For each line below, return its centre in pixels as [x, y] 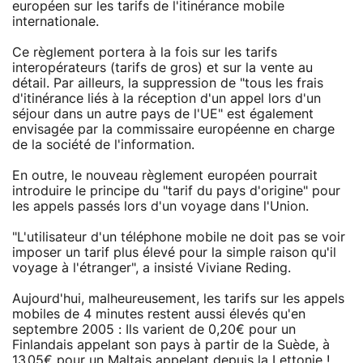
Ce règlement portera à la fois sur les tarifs [145, 52]
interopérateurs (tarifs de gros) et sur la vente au [162, 68]
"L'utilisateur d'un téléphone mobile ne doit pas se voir [179, 237]
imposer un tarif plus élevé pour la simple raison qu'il [174, 252]
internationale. [56, 21]
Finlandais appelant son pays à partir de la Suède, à [171, 345]
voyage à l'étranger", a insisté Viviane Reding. [152, 268]
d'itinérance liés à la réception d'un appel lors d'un [167, 98]
